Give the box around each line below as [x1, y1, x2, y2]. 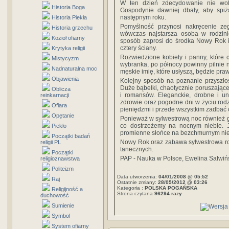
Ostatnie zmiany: [117, 179, 158, 185]
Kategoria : [117, 185, 145, 191]
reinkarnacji [40, 92, 69, 98]
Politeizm [52, 166, 74, 172]
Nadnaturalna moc [52, 65, 97, 72]
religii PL [40, 139, 61, 145]
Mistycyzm [52, 55, 79, 61]
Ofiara [52, 102, 67, 108]
